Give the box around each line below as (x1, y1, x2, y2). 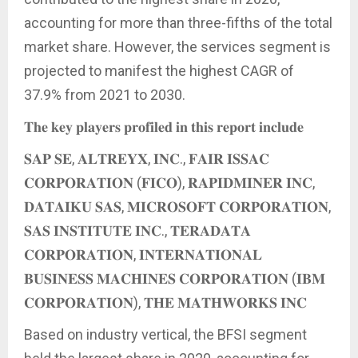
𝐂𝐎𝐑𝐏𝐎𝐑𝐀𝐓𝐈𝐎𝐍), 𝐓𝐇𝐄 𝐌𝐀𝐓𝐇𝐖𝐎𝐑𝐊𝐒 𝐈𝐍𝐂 (24, 293, 307, 311)
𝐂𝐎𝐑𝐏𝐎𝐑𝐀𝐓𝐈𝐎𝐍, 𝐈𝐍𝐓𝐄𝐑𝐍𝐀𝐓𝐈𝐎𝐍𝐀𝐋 (24, 245, 262, 263)
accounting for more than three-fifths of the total (24, 14, 332, 31)
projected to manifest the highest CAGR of (24, 62, 294, 79)
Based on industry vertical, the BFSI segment (24, 325, 307, 343)
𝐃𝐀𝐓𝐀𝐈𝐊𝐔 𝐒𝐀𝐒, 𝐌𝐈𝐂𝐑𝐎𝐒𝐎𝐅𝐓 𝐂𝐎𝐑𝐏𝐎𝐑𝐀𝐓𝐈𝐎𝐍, (24, 197, 331, 215)
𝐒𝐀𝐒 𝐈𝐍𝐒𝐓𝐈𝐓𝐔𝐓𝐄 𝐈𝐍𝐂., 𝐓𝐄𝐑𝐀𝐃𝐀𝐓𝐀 (24, 221, 251, 239)
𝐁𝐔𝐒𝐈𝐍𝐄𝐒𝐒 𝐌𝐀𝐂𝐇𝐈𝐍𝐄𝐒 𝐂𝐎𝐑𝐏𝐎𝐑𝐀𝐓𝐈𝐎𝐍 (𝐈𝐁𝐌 (24, 269, 325, 287)
